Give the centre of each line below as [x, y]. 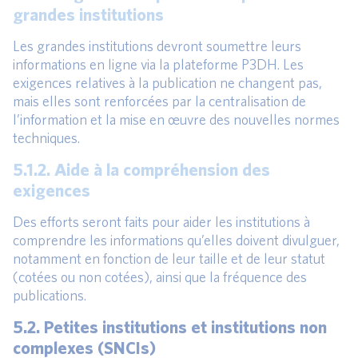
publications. [50, 296]
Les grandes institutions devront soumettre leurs [157, 46]
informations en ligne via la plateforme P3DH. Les [158, 65]
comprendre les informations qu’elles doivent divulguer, [176, 241]
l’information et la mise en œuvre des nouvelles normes [176, 120]
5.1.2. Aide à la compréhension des [141, 169]
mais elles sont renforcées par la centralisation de [159, 101]
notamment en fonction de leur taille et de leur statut [169, 259]
